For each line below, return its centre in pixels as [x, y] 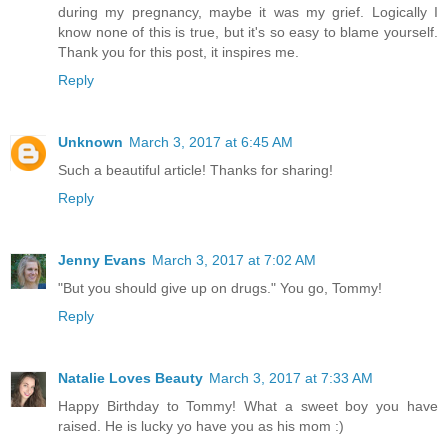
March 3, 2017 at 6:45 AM [211, 141]
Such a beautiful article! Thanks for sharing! [195, 169]
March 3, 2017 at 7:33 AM [291, 377]
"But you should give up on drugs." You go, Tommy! [220, 287]
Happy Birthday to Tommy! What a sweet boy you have [248, 405]
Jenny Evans [102, 259]
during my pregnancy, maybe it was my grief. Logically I [248, 11]
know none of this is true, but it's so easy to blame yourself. [248, 31]
